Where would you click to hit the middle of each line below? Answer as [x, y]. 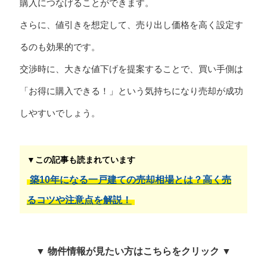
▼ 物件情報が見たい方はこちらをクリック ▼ [133, 252]
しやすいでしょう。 [60, 113]
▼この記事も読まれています [81, 160]
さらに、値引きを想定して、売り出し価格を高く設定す [131, 25]
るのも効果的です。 [60, 47]
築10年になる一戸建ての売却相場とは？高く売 [130, 180]
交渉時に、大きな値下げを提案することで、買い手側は [131, 69]
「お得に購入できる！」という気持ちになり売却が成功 [131, 91]
